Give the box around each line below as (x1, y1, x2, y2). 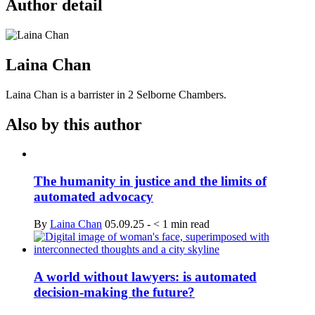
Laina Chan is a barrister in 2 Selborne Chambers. (6, 88, 226, 101)
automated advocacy (34, 189, 153, 205)
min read (171, 217, 210, 230)
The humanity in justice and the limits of (34, 174, 266, 189)
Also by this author (6, 115, 142, 134)
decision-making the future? (34, 284, 195, 300)
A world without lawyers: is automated (34, 269, 257, 284)
